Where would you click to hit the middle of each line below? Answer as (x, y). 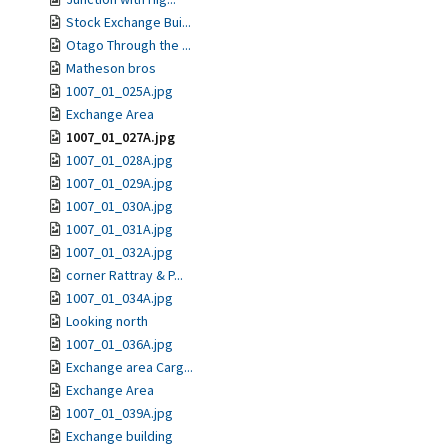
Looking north (107, 321)
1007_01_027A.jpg (120, 137)
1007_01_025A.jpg (119, 91)
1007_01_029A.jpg (119, 183)
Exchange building (119, 436)
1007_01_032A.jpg (119, 252)
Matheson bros (111, 68)
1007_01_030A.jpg (119, 206)
